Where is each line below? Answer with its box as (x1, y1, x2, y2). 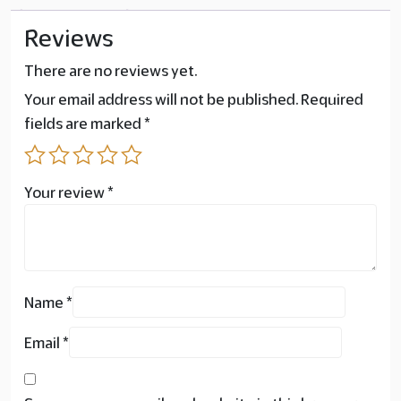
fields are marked (24, 115, 144, 132)
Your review (24, 183, 107, 201)
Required (301, 90, 363, 108)
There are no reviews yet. (24, 62, 197, 80)
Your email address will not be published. (24, 90, 298, 108)
